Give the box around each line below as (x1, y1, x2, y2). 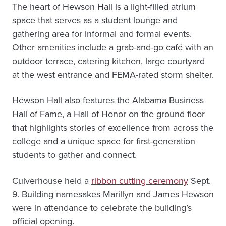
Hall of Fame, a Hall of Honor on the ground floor (12, 107, 205, 121)
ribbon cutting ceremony (91, 174, 188, 187)
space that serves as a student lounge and (12, 14, 178, 27)
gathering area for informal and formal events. (12, 27, 192, 40)
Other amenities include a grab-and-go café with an (12, 41, 213, 54)
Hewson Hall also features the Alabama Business (12, 94, 204, 107)
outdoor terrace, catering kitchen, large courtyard (12, 54, 205, 68)
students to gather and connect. (12, 148, 137, 161)
